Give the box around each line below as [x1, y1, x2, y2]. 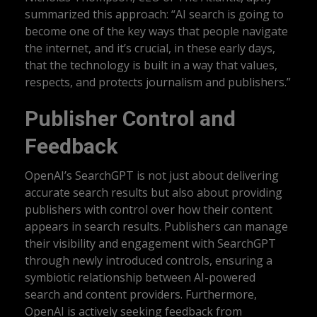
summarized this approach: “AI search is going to [25, 6, 284, 23]
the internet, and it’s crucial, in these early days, [25, 40, 275, 57]
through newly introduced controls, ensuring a [25, 253, 272, 269]
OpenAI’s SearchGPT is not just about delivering [25, 168, 279, 184]
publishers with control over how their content [25, 202, 272, 218]
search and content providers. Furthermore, [25, 287, 257, 303]
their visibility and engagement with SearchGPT [25, 236, 276, 252]
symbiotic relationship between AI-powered [25, 270, 255, 286]
